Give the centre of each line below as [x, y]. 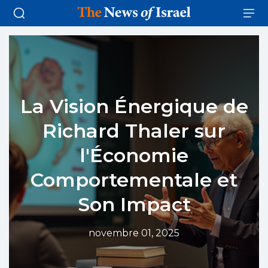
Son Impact [134, 204]
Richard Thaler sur [134, 130]
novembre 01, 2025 [134, 233]
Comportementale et [134, 179]
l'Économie [134, 155]
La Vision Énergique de [134, 106]
